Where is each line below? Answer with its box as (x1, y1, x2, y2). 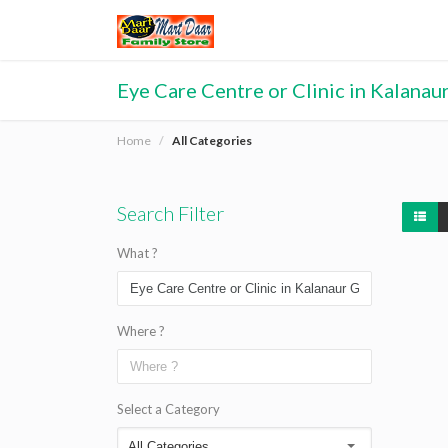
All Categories (172, 133, 252, 148)
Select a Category (117, 401, 220, 417)
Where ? (117, 323, 165, 339)
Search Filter (117, 201, 224, 225)
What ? (117, 245, 158, 261)
